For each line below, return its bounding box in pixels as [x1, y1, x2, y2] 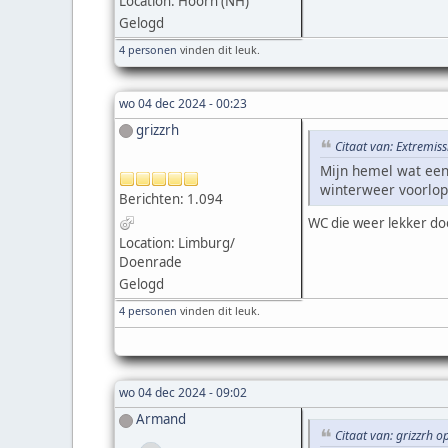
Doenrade [119, 253, 182, 272]
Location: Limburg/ [119, 234, 235, 253]
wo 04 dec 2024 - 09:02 [119, 384, 247, 402]
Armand [136, 410, 186, 429]
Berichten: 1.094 [119, 190, 223, 209]
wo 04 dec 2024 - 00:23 [119, 94, 247, 112]
